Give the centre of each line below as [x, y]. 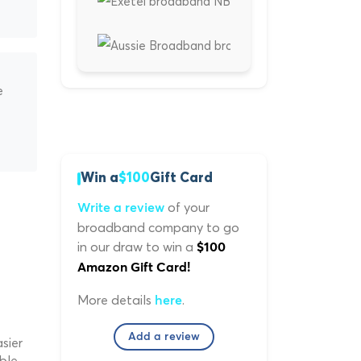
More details [116, 300]
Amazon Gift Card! [134, 268]
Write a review [121, 208]
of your [187, 207]
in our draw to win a [137, 247]
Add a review [164, 337]
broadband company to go [158, 228]
